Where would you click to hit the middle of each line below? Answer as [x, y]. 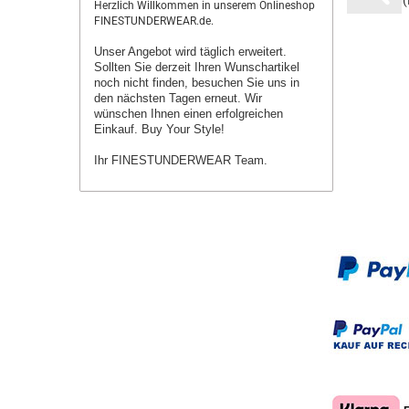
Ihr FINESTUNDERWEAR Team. [181, 160]
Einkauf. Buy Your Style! [159, 129]
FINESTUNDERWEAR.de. [154, 21]
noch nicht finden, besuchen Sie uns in [197, 83]
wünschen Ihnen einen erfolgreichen [189, 114]
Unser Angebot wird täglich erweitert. [190, 52]
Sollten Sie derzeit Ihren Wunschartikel [197, 67]
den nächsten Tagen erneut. [169, 98]
